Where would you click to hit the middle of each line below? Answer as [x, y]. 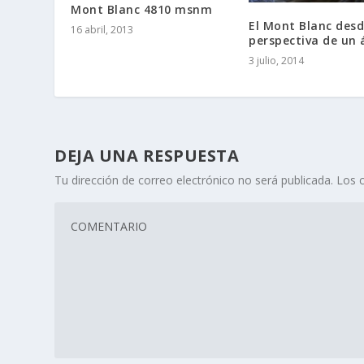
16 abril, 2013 [102, 29]
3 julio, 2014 [276, 60]
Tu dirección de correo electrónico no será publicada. [194, 180]
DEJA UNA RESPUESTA [147, 155]
